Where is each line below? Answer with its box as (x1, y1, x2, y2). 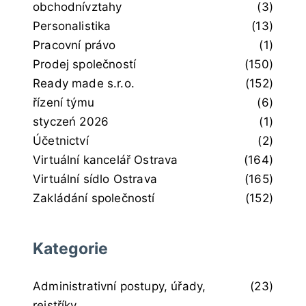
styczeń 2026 (33, 114, 109, 128)
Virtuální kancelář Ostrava (33, 152, 178, 167)
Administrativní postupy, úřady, (33, 279, 206, 293)
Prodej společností (33, 57, 137, 71)
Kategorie (33, 238, 108, 258)
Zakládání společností (33, 191, 155, 205)
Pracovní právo (33, 38, 116, 52)
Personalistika (33, 18, 111, 33)
